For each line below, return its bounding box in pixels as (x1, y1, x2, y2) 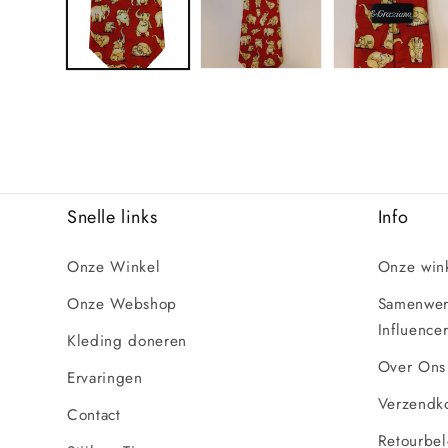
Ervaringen (67, 366, 143, 389)
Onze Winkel (67, 255, 161, 278)
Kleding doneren (67, 329, 187, 352)
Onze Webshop (67, 292, 177, 315)
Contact (67, 403, 121, 426)
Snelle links (67, 203, 158, 230)
